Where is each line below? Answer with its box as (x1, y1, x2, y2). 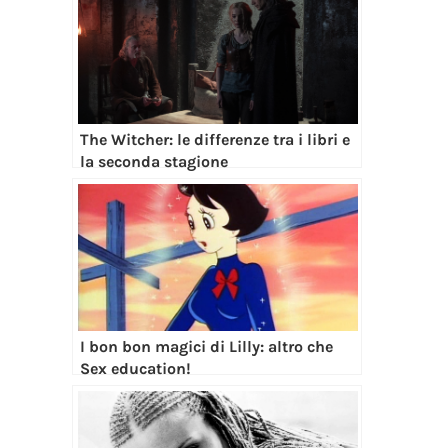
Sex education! (80, 359, 191, 379)
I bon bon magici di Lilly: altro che (80, 337, 333, 357)
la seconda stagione (80, 152, 228, 172)
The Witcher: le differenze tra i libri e (80, 130, 350, 150)
